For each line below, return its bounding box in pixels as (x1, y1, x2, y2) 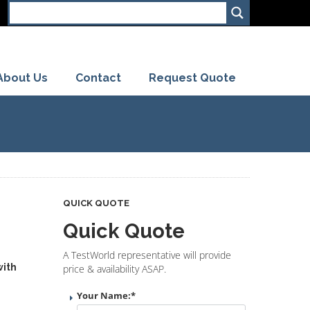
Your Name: (77, 289, 131, 302)
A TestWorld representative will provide (63, 248, 231, 262)
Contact (75, 71, 121, 84)
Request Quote (149, 71, 236, 84)
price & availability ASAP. (63, 262, 166, 275)
